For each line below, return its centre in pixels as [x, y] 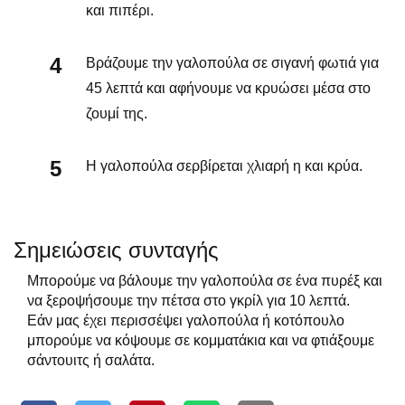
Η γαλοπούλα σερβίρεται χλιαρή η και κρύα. [224, 165]
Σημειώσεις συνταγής [116, 250]
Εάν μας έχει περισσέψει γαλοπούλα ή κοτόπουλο [186, 320]
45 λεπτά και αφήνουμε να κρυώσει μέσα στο [228, 88]
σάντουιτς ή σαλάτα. [91, 360]
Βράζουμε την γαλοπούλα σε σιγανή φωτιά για [232, 62]
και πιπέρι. [120, 10]
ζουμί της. [117, 113]
